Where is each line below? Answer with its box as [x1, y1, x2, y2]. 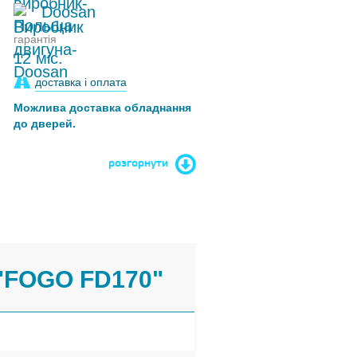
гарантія [14, 33, 57, 45]
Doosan [41, 3, 96, 21]
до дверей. [14, 117, 76, 130]
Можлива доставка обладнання [14, 101, 192, 114]
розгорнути [108, 157, 168, 171]
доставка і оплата [35, 76, 127, 88]
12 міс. [14, 49, 64, 67]
